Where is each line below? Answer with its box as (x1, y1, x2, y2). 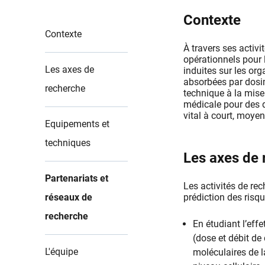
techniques (45, 137, 91, 148)
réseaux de (45, 191, 92, 203)
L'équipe (45, 245, 78, 257)
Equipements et (45, 118, 109, 130)
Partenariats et (45, 172, 108, 184)
